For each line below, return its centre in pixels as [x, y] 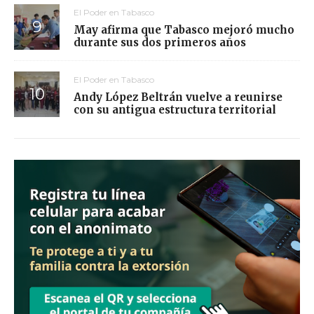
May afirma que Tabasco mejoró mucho [184, 29]
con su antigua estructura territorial [175, 109]
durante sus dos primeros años [160, 42]
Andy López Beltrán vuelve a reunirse [178, 97]
